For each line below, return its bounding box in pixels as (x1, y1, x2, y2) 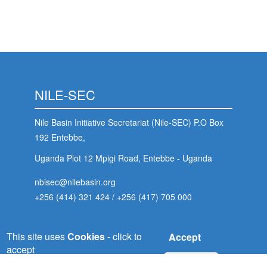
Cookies (67, 229, 105, 243)
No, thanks (169, 256, 213, 266)
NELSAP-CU (35, 240, 110, 259)
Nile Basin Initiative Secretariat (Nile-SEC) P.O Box (35, 116, 224, 128)
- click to (105, 229, 142, 243)
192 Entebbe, (35, 131, 86, 143)
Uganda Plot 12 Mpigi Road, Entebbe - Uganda (35, 151, 213, 164)
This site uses (7, 229, 68, 243)
